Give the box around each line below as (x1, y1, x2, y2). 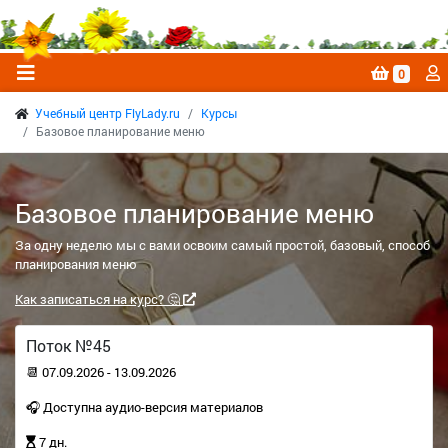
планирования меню (15, 255, 137, 273)
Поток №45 (26, 335, 111, 356)
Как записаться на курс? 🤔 (15, 290, 183, 308)
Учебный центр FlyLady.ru (35, 105, 180, 121)
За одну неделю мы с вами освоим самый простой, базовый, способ (15, 236, 430, 254)
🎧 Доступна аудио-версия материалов (26, 398, 263, 416)
